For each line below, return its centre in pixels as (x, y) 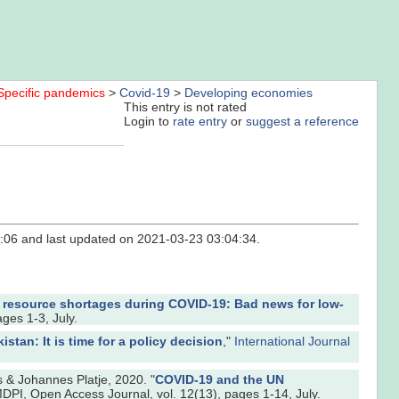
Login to (148, 122)
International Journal (292, 342)
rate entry (200, 122)
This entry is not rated (185, 107)
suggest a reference (302, 122)
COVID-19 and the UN (220, 379)
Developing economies (248, 93)
